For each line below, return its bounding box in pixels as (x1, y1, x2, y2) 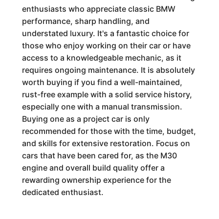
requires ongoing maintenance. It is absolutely (22, 65, 195, 75)
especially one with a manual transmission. (22, 102, 182, 111)
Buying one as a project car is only (22, 114, 150, 124)
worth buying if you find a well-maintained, (22, 77, 182, 87)
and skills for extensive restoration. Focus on (22, 138, 190, 148)
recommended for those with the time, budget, (22, 126, 196, 136)
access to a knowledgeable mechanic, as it (22, 53, 181, 63)
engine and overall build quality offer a (22, 163, 165, 173)
